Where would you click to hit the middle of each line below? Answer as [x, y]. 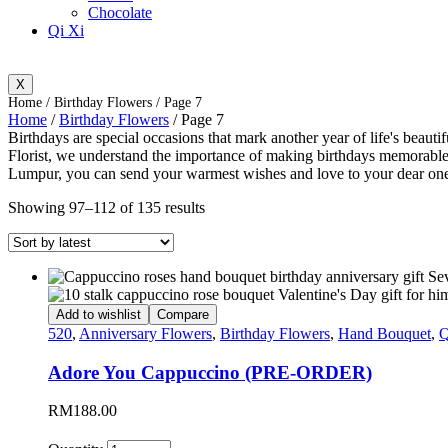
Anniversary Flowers [145, 333]
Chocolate [120, 12]
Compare [183, 314]
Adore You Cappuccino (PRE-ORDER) [210, 372]
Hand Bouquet [384, 333]
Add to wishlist [98, 314]
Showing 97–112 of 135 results [106, 207]
